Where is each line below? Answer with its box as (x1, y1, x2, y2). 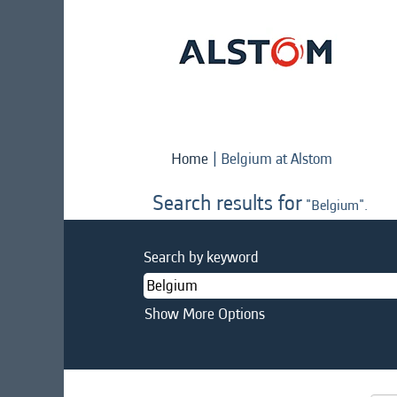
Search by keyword (144, 245, 259, 269)
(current (331, 146, 381, 169)
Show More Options (144, 302, 265, 325)
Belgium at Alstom (221, 147, 332, 170)
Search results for (152, 188, 302, 218)
